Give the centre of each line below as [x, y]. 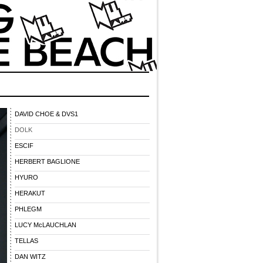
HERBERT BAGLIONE [47, 161]
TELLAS [26, 241]
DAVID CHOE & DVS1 [46, 114]
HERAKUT [30, 193]
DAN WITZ [30, 257]
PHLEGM [28, 209]
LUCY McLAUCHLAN [45, 225]
